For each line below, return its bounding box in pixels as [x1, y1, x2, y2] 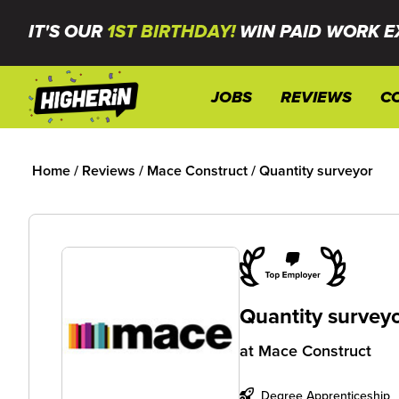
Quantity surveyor [259, 160, 373, 181]
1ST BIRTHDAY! [107, 21, 235, 44]
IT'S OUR [28, 21, 107, 44]
